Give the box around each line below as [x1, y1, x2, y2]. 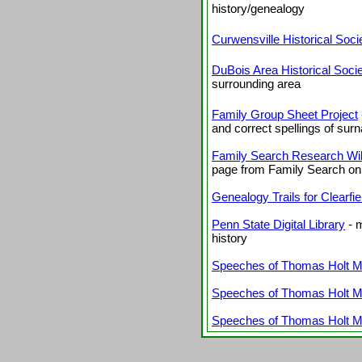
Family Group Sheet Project [212, 107, 358, 121]
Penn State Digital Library [212, 217, 345, 231]
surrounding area [212, 76, 301, 90]
